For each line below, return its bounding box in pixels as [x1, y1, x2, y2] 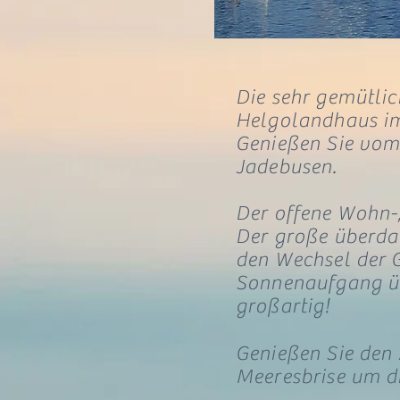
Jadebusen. [236, 155, 343, 179]
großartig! [236, 295, 331, 318]
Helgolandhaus [236, 109, 384, 132]
